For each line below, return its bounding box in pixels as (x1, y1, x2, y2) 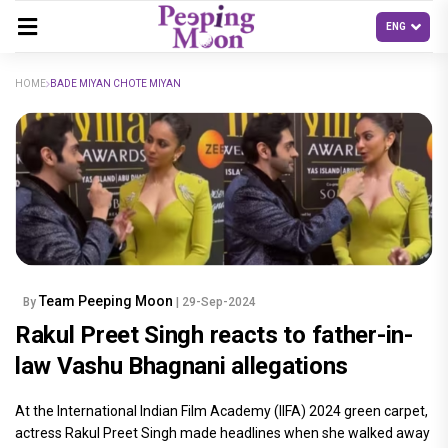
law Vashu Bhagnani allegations (15, 352, 349, 381)
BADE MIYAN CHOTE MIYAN (50, 78, 181, 89)
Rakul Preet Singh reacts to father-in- (15, 321, 413, 350)
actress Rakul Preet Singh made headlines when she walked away (15, 425, 430, 442)
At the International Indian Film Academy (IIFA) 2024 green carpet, (15, 403, 428, 420)
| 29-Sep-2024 (176, 295, 256, 310)
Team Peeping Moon (39, 293, 176, 310)
